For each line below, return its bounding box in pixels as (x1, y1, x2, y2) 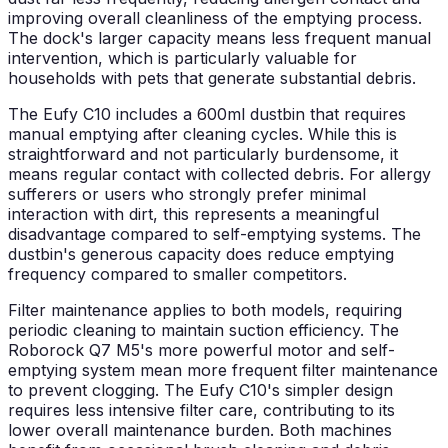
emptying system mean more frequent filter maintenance (8, 360, 438, 381)
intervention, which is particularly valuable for (8, 48, 357, 69)
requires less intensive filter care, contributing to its (8, 400, 395, 421)
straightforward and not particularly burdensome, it (8, 144, 398, 165)
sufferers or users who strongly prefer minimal (8, 184, 366, 205)
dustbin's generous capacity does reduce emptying (8, 244, 394, 265)
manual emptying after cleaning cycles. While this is (8, 124, 397, 145)
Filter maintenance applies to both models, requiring (8, 300, 402, 321)
